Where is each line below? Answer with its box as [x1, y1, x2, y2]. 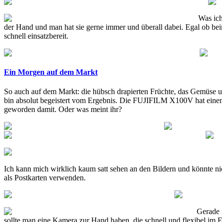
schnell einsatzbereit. [4, 31, 68, 40]
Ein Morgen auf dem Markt [4, 68, 98, 77]
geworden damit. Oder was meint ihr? [4, 105, 122, 114]
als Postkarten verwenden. [4, 173, 86, 182]
